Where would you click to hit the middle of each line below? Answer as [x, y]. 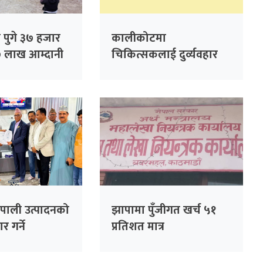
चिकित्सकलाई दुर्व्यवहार [165, 54]
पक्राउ [124, 87]
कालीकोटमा [139, 38]
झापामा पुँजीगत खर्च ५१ [164, 210]
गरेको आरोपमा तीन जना [165, 71]
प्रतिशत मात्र [138, 226]
